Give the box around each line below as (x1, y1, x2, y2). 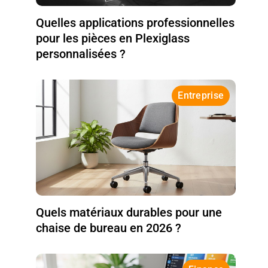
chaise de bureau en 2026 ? (36, 220, 182, 235)
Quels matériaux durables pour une (36, 205, 223, 220)
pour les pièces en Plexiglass (36, 31, 190, 45)
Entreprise (178, 89, 224, 101)
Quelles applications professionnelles (36, 15, 235, 30)
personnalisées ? (36, 46, 126, 61)
